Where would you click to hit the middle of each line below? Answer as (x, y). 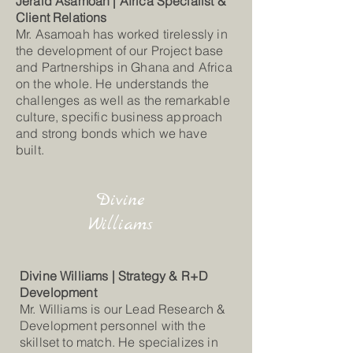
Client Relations (61, 17)
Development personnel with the (113, 325)
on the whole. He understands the (113, 84)
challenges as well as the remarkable (123, 100)
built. (30, 150)
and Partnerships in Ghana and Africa (124, 67)
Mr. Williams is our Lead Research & (123, 309)
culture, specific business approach (119, 117)
